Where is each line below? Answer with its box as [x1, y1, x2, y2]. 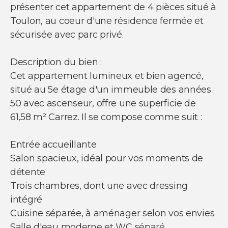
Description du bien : [10, 56, 102, 68]
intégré [10, 193, 42, 205]
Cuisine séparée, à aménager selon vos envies [10, 207, 215, 219]
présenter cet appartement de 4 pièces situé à [10, 1, 217, 13]
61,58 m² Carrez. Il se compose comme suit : [10, 111, 202, 123]
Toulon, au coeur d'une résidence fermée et [10, 15, 204, 26]
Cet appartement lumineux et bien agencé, [10, 70, 204, 81]
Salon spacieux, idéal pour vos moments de [10, 152, 204, 164]
